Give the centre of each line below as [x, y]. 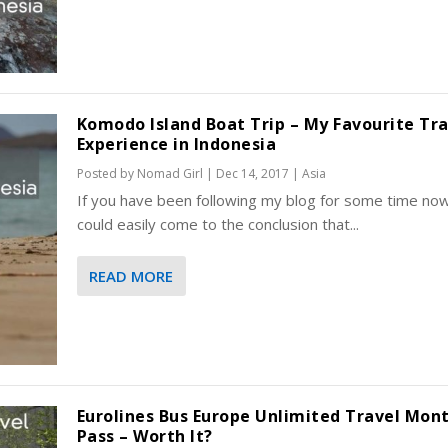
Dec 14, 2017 [252, 174]
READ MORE [130, 276]
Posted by [106, 174]
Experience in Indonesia [176, 144]
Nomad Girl [169, 174]
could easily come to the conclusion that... [217, 224]
